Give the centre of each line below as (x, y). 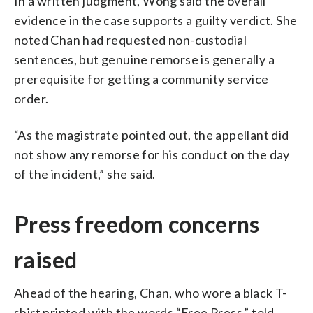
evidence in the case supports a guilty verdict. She (156, 20)
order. (31, 98)
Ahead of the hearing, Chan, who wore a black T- (151, 292)
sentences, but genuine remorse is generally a (144, 59)
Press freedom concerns (137, 224)
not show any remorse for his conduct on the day (152, 154)
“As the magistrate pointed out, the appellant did (152, 134)
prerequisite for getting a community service (141, 79)
